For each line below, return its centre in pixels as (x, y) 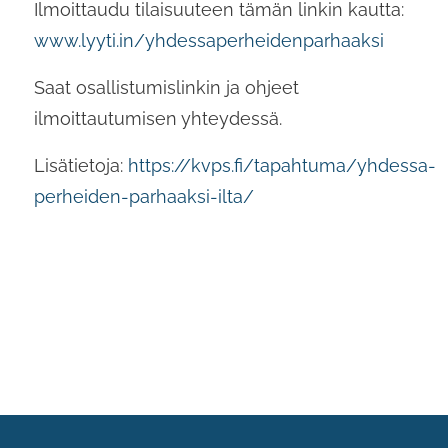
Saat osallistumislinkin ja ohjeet (166, 88)
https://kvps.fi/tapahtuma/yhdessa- (281, 165)
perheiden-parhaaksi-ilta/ (143, 196)
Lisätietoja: (80, 165)
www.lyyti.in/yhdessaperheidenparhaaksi (208, 41)
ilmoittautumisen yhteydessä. (157, 119)
